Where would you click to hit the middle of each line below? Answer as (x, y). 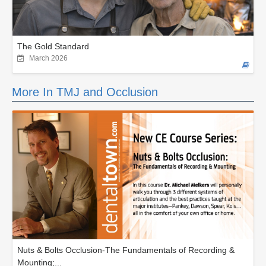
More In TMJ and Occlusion (85, 92)
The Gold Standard (53, 46)
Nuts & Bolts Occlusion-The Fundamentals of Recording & (126, 250)
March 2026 (48, 58)
